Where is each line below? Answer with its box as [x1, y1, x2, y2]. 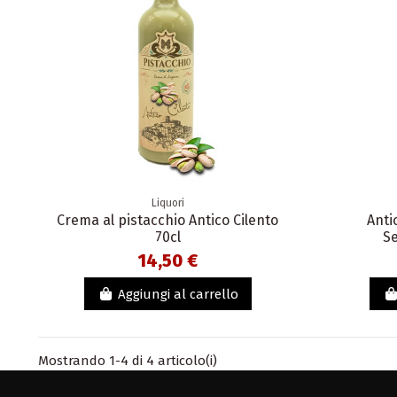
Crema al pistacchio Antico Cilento [57, 212, 279, 230]
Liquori [151, 197, 184, 210]
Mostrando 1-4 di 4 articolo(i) [38, 353, 218, 370]
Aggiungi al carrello [117, 285, 238, 302]
